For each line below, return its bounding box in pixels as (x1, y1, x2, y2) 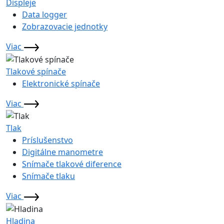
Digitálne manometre (22, 146, 103, 158)
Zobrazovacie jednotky (22, 20, 107, 32)
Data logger (22, 8, 67, 20)
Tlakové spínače (6, 65, 66, 77)
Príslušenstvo (22, 134, 73, 146)
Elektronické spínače (22, 77, 100, 89)
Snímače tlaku (22, 170, 75, 182)
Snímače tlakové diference (22, 158, 121, 170)
